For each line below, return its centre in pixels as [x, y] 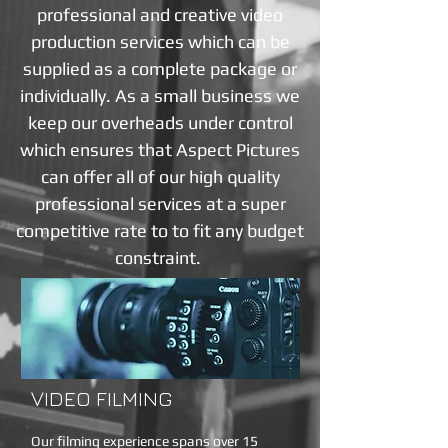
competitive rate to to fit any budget [160, 230]
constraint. [160, 257]
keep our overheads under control [160, 122]
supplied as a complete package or [160, 68]
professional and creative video [160, 14]
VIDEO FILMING [102, 398]
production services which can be [160, 41]
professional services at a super [160, 203]
